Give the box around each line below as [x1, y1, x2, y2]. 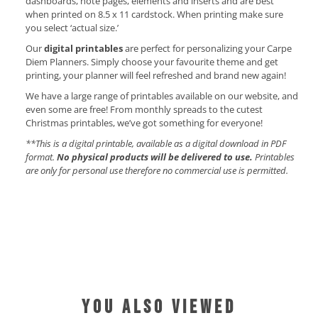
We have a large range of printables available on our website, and [25, 89, 298, 103]
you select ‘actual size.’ [25, 21, 119, 35]
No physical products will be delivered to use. [56, 150, 253, 164]
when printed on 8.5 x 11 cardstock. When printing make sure [25, 8, 283, 21]
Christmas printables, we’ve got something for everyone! [25, 116, 263, 130]
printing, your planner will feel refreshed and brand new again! [25, 69, 286, 82]
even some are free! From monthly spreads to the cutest [25, 103, 263, 116]
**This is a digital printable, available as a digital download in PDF [25, 137, 286, 150]
